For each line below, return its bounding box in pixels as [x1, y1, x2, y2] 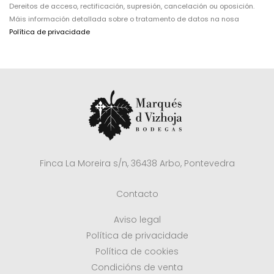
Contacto [116, 188, 158, 200]
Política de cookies [95, 245, 179, 257]
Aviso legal [113, 213, 161, 226]
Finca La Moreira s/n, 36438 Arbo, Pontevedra [39, 157, 235, 169]
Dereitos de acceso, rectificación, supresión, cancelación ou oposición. [9, 1, 254, 11]
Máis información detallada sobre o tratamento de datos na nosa [9, 14, 239, 24]
